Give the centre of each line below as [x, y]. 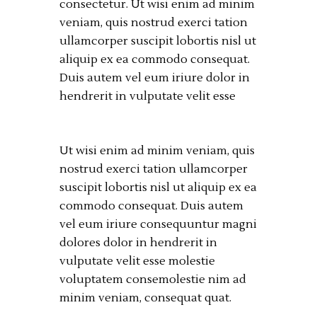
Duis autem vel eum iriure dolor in [155, 77]
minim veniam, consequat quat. [145, 298]
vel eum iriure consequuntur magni [158, 224]
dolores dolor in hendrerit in [138, 242]
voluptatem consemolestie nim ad [153, 279]
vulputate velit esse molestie [137, 261]
